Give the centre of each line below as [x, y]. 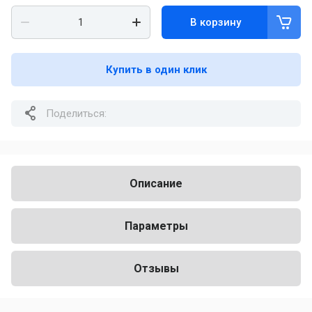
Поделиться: [76, 113]
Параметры [156, 226]
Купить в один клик [156, 69]
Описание [156, 183]
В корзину [215, 22]
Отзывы [156, 268]
